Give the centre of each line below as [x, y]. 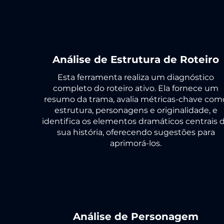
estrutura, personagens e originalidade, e [136, 110]
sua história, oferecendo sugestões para [136, 132]
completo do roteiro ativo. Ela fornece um [136, 88]
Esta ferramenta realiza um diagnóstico [136, 77]
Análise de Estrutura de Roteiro [135, 59]
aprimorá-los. [136, 143]
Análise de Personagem [135, 216]
